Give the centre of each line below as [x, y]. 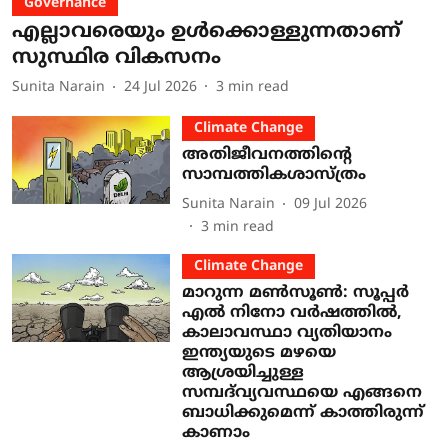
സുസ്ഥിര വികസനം [116, 58]
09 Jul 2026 [330, 205]
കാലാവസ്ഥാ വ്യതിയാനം [286, 332]
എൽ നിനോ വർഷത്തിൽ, [291, 312]
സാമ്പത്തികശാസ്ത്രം [273, 174]
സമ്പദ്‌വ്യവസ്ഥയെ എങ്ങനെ [301, 392]
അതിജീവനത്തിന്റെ [266, 154]
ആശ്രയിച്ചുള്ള [242, 372]
